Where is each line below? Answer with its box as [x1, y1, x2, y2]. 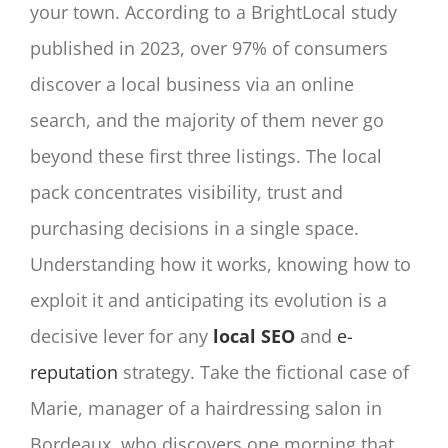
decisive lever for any [30, 324, 213, 349]
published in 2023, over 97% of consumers [30, 36, 388, 61]
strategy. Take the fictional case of [118, 360, 409, 385]
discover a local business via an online [30, 72, 354, 97]
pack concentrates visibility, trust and [30, 180, 343, 205]
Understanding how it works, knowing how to [30, 252, 411, 277]
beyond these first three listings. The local [30, 144, 382, 169]
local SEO [213, 324, 295, 349]
